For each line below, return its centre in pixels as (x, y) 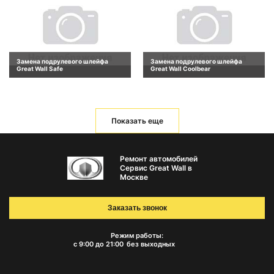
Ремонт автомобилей (158, 159)
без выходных (150, 244)
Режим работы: (137, 236)
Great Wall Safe (40, 68)
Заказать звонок (137, 208)
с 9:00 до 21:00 (98, 244)
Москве (134, 177)
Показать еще (137, 120)
